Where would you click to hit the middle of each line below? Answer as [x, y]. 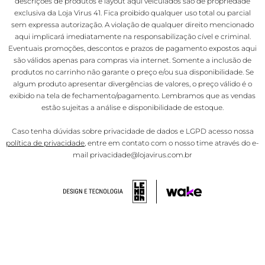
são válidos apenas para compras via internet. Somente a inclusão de [132, 60]
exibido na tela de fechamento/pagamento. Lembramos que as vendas [132, 96]
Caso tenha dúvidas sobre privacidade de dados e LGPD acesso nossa [132, 131]
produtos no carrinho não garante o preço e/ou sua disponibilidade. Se [132, 72]
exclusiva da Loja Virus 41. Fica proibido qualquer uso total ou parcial [132, 13]
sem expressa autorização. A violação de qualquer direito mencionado [132, 25]
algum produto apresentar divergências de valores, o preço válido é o [132, 84]
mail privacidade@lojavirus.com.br [132, 155]
